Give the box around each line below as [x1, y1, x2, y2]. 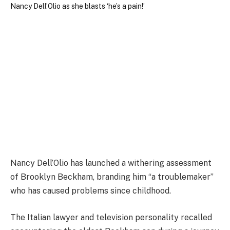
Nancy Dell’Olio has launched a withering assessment [10, 158, 212, 168]
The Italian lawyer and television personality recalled [10, 212, 212, 222]
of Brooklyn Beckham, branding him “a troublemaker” [10, 172, 214, 182]
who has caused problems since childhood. [10, 186, 171, 196]
